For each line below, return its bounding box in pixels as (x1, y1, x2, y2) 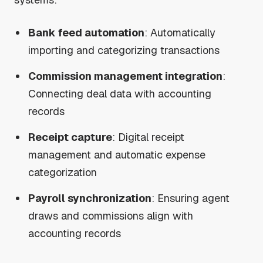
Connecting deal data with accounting (28, 86, 212, 100)
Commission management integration (28, 69, 223, 83)
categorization (28, 165, 97, 179)
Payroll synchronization (28, 191, 152, 205)
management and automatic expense (28, 147, 206, 161)
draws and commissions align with (28, 208, 194, 222)
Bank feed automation (28, 25, 145, 39)
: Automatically (144, 25, 216, 39)
